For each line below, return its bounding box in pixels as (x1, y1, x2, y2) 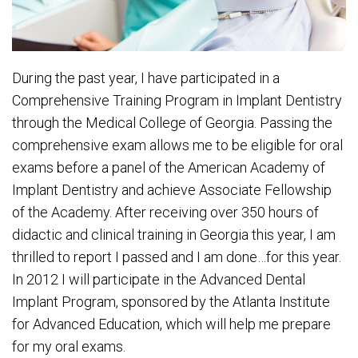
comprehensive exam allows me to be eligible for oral (12, 137, 343, 154)
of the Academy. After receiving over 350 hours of (12, 204, 319, 221)
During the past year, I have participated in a (12, 70, 280, 87)
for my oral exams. (12, 338, 125, 356)
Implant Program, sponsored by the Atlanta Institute (12, 293, 330, 311)
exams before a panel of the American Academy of (12, 159, 325, 177)
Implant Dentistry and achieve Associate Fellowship (12, 181, 332, 199)
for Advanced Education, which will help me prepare (12, 316, 331, 333)
